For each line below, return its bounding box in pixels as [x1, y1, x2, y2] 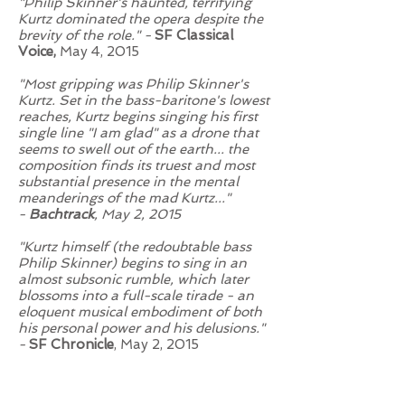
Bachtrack [29, 206, 94, 222]
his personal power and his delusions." [18, 320, 265, 336]
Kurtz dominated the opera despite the [18, 11, 263, 27]
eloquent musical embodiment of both [18, 304, 262, 320]
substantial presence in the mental [18, 174, 239, 190]
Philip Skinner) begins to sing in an [18, 255, 247, 271]
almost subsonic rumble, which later [18, 271, 249, 287]
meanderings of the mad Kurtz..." [18, 190, 231, 206]
